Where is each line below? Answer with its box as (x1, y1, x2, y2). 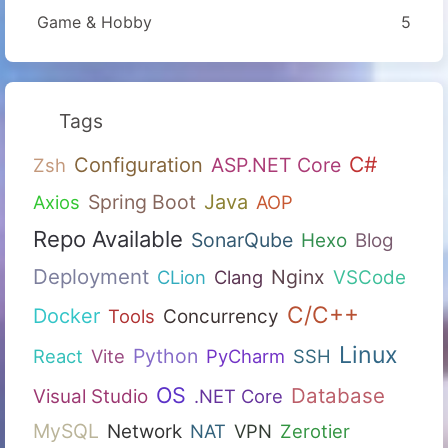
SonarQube (191, 227, 293, 252)
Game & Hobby (37, 11, 152, 32)
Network (107, 419, 182, 443)
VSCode (333, 265, 406, 289)
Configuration (74, 152, 203, 177)
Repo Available (33, 225, 183, 252)
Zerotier (280, 419, 350, 442)
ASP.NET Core (211, 152, 341, 177)
